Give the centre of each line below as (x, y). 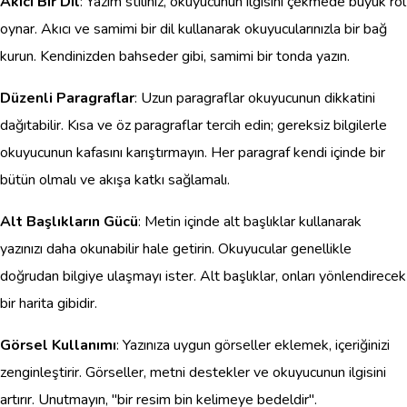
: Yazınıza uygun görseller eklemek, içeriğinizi (253, 346)
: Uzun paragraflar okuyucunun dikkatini (255, 99)
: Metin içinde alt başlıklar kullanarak (250, 222)
